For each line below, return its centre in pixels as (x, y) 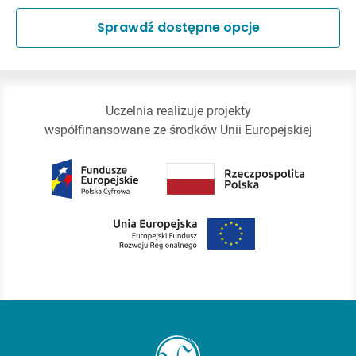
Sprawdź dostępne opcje (178, 28)
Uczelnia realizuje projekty (178, 111)
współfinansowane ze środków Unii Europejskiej (178, 130)
